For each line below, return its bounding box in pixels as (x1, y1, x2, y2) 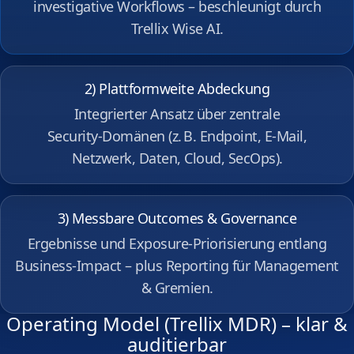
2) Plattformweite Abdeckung (84, 79, 270, 98)
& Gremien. (141, 278, 213, 297)
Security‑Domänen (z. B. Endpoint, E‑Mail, (47, 126, 307, 145)
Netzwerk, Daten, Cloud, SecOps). (71, 149, 283, 168)
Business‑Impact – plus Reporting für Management (15, 256, 339, 275)
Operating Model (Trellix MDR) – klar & (6, 311, 348, 337)
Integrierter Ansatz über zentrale (73, 104, 281, 123)
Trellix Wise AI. (130, 19, 224, 38)
